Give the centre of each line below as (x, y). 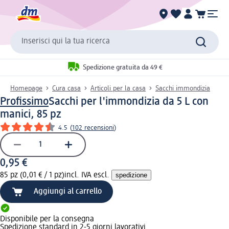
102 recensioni (93, 128)
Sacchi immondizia (183, 88)
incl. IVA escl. (88, 175)
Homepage (26, 88)
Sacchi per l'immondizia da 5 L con (129, 101)
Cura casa (66, 88)
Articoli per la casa (118, 88)
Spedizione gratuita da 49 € (122, 68)
